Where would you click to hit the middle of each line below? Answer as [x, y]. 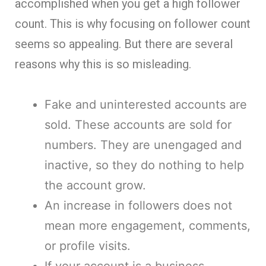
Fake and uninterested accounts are [146, 104]
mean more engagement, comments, [148, 225]
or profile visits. [88, 246]
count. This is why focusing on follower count [133, 23]
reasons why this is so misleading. [103, 64]
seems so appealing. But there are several [124, 44]
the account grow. [95, 185]
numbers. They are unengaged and [143, 145]
